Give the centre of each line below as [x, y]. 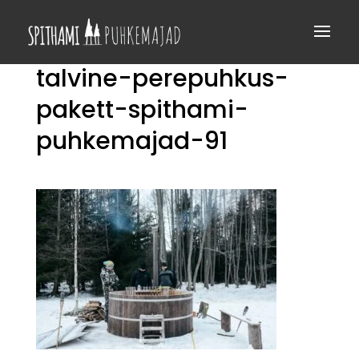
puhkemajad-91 [131, 141]
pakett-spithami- [142, 110]
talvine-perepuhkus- [162, 79]
